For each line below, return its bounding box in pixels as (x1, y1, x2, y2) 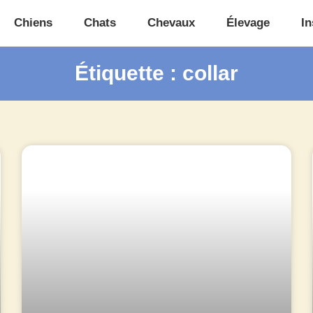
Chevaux (147, 16, 195, 29)
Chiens (13, 16, 52, 29)
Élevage (226, 16, 270, 29)
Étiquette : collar (75, 61, 238, 85)
